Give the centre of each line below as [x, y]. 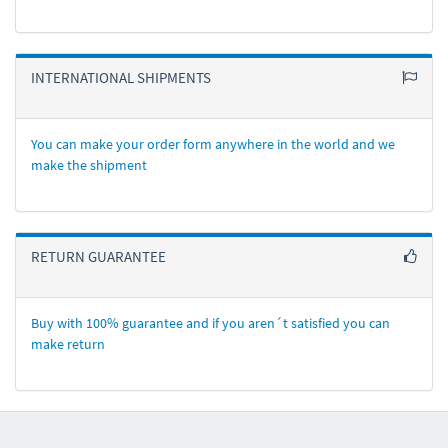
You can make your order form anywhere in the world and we [213, 144]
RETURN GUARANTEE [98, 256]
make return [68, 344]
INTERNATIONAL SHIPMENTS [121, 77]
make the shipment [89, 165]
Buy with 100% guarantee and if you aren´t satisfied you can [210, 323]
